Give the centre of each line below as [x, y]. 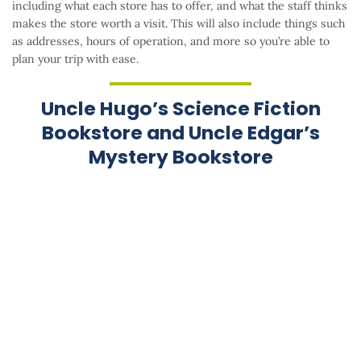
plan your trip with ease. [75, 58]
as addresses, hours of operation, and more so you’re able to [171, 41]
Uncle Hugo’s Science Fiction [180, 108]
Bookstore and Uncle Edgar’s [180, 132]
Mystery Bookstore [180, 156]
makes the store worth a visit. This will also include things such [178, 23]
